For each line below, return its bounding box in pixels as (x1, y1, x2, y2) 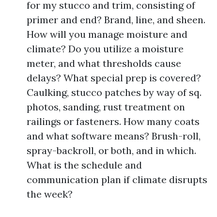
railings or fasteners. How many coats (27, 115, 200, 127)
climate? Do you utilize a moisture (27, 43, 184, 55)
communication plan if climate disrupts (27, 173, 207, 186)
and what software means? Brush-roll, (27, 130, 201, 142)
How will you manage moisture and (27, 28, 187, 40)
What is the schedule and (27, 159, 142, 171)
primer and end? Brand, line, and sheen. (27, 14, 205, 26)
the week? (27, 188, 73, 200)
